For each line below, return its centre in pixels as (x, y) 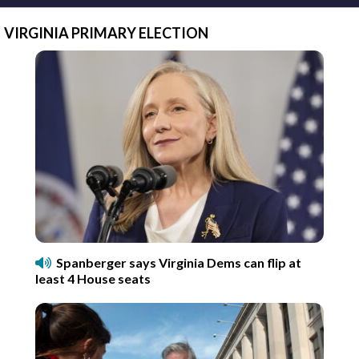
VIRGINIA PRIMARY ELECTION (106, 32)
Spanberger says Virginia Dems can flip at (179, 262)
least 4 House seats (93, 278)
